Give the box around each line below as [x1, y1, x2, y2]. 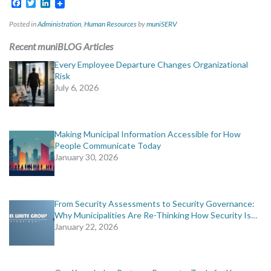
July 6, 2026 [54, 82, 99, 93]
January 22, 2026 [54, 221, 118, 232]
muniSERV [146, 19, 177, 29]
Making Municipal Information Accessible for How [54, 128, 241, 139]
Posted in [9, 19, 38, 29]
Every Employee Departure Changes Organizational [54, 59, 248, 70]
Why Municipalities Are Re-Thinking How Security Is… [54, 209, 257, 220]
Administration [38, 19, 81, 29]
